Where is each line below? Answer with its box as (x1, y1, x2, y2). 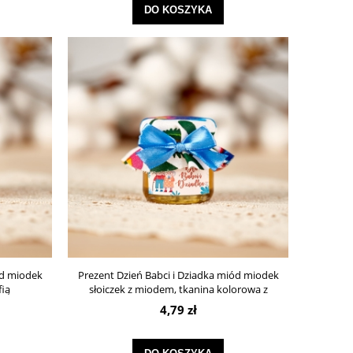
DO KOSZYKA (144, 3, 212, 16)
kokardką (156, 296, 200, 311)
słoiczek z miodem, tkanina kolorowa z (88, 282, 268, 297)
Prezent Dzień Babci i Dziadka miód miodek (77, 268, 279, 283)
